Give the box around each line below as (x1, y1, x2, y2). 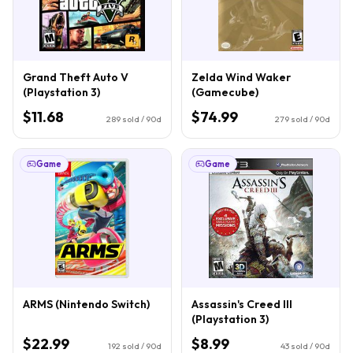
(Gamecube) (191, 84, 258, 99)
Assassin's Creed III (191, 296, 292, 311)
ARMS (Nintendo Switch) (23, 296, 150, 311)
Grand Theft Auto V (23, 69, 128, 84)
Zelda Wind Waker (191, 69, 291, 84)
